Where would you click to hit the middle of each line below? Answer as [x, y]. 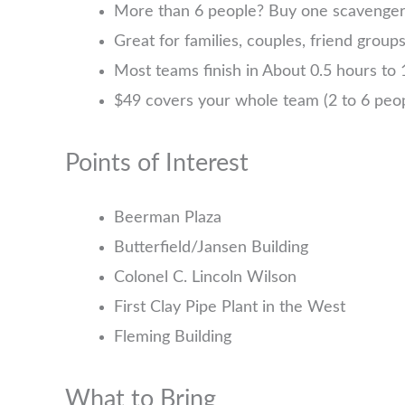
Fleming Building [173, 338]
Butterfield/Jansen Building [211, 248]
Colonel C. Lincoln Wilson [205, 278]
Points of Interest [157, 164]
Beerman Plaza [168, 218]
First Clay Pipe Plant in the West [230, 308]
